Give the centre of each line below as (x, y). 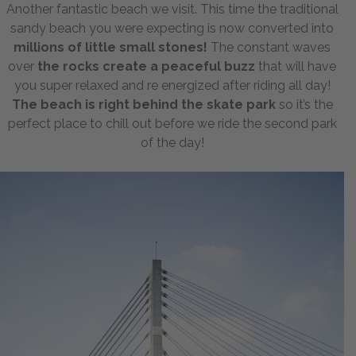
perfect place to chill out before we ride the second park (172, 124)
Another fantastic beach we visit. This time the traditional (172, 10)
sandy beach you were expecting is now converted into (172, 29)
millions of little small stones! (110, 48)
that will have (296, 67)
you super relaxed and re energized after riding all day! (172, 86)
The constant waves (269, 48)
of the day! (172, 143)
